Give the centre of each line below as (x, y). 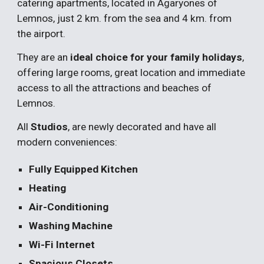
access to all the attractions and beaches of (115, 88)
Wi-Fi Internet (62, 245)
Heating (48, 188)
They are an (43, 57)
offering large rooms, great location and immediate (131, 72)
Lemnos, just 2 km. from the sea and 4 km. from (125, 18)
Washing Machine (71, 226)
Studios (49, 127)
